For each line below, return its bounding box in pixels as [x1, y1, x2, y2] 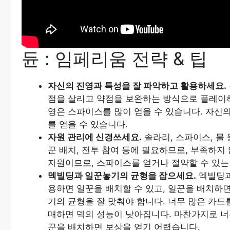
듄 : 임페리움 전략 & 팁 [22, 48, 207, 70]
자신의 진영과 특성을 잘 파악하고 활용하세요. [48, 81, 226, 91]
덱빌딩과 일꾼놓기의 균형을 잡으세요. [48, 170, 196, 181]
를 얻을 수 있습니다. [48, 119, 128, 130]
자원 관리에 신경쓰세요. [48, 132, 142, 143]
